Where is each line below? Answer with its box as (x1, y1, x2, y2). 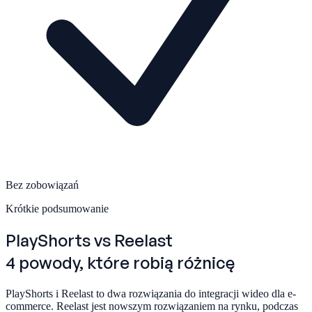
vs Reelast (94, 229, 173, 251)
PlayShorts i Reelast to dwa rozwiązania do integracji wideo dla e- (6, 287, 296, 299)
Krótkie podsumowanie (6, 202, 109, 214)
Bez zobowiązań (6, 178, 79, 191)
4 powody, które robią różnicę (6, 251, 235, 273)
